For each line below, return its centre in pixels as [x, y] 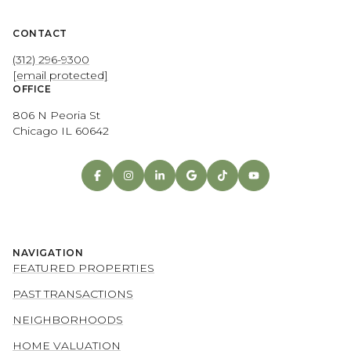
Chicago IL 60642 [61, 130]
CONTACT [40, 33]
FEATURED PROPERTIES [83, 268]
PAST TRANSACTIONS [73, 293]
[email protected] [60, 75]
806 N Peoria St [56, 115]
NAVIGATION [48, 252]
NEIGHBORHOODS [68, 319]
